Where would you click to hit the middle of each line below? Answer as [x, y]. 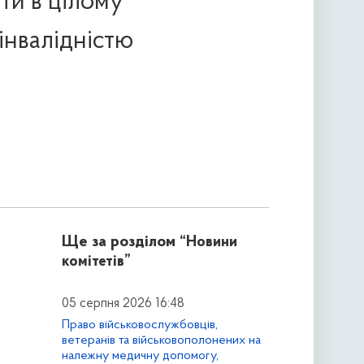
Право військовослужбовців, [139, 325]
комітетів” [96, 262]
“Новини [208, 243]
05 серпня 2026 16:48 [123, 304]
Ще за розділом [118, 243]
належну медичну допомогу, [140, 355]
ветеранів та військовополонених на [161, 340]
